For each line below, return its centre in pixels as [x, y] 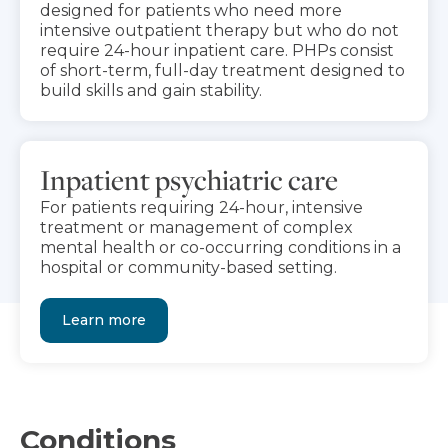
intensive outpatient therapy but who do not [219, 30]
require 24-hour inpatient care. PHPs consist [217, 50]
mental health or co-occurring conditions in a [220, 247]
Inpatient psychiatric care [189, 179]
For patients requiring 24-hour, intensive [201, 207]
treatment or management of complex [196, 227]
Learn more [104, 319]
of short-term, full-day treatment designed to [222, 70]
